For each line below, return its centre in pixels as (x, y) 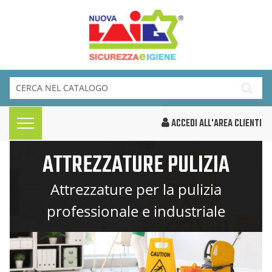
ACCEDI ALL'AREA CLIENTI (216, 124)
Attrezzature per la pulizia (136, 189)
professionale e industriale (136, 211)
